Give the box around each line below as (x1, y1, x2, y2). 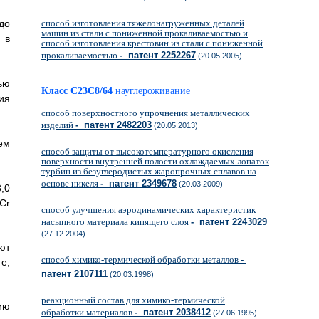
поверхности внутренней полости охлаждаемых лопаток (41, 156, 269, 167)
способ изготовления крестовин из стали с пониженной (41, 38, 263, 48)
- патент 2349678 (100, 178, 177, 189)
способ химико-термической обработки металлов (41, 254, 241, 265)
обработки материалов (41, 307, 135, 318)
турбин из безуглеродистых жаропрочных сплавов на (41, 166, 256, 177)
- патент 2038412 (135, 307, 211, 318)
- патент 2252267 (120, 50, 196, 61)
